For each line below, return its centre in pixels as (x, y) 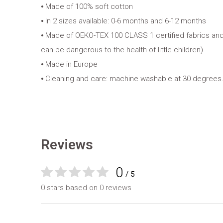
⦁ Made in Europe (69, 64)
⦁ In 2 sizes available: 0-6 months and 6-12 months (123, 21)
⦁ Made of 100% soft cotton (87, 6)
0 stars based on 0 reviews (86, 188)
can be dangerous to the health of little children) (122, 50)
